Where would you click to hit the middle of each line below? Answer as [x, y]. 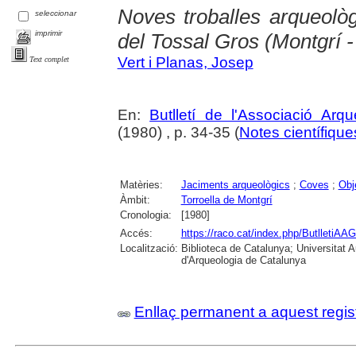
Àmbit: [135, 199]
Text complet [49, 60]
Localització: [149, 248]
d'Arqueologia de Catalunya [243, 260]
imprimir [49, 33]
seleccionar [56, 13]
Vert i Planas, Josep [185, 62]
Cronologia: [145, 215]
